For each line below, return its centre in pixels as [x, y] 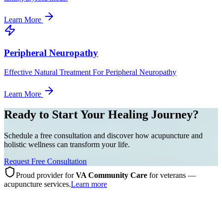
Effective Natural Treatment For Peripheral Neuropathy [90, 72]
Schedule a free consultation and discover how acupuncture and [103, 136]
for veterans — [171, 175]
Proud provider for [46, 175]
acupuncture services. [37, 184]
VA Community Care [111, 175]
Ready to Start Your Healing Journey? [101, 115]
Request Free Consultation [45, 162]
